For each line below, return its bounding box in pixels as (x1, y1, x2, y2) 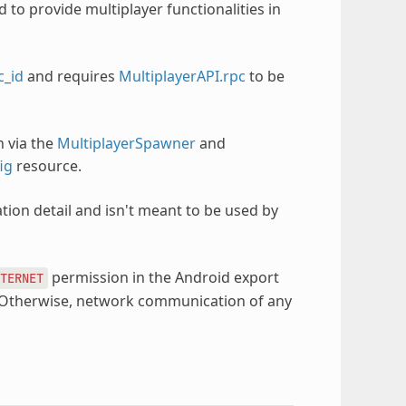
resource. (12, 155, 82, 176)
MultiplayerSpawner (56, 132, 196, 153)
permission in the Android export (47, 266, 279, 287)
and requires (23, 65, 119, 86)
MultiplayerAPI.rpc (118, 65, 246, 86)
